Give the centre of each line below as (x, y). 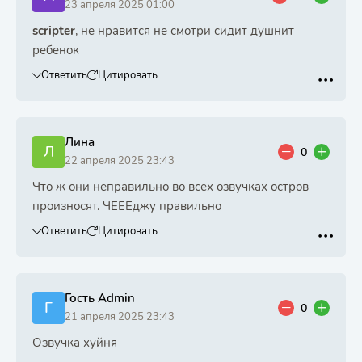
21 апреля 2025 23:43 (120, 317)
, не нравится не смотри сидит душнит (185, 31)
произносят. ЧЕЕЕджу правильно (127, 206)
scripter (54, 31)
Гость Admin (100, 298)
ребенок (56, 50)
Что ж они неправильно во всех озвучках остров (170, 187)
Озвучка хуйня (75, 343)
